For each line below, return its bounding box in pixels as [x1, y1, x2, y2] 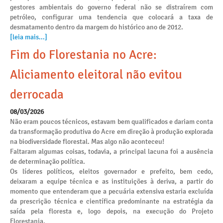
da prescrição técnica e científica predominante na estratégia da [10, 197, 213, 206]
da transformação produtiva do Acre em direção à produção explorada [10, 127, 213, 136]
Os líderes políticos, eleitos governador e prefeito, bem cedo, [10, 167, 213, 176]
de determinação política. [10, 157, 85, 166]
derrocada [10, 88, 64, 102]
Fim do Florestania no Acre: [10, 48, 157, 62]
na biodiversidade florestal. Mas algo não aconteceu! [10, 137, 164, 146]
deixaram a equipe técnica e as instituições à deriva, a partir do [10, 177, 213, 186]
